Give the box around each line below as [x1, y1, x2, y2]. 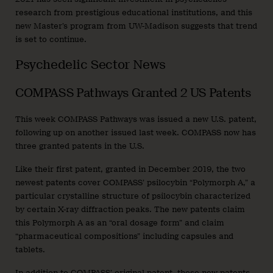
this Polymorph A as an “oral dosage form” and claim [15, 218, 224, 227]
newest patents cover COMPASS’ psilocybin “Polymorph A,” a [15, 177, 255, 187]
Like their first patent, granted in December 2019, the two [15, 164, 246, 174]
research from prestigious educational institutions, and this [15, 8, 252, 18]
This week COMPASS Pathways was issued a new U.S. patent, [15, 114, 257, 124]
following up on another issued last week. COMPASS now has [15, 127, 256, 137]
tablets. [15, 244, 45, 254]
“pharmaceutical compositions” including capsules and [15, 231, 233, 241]
